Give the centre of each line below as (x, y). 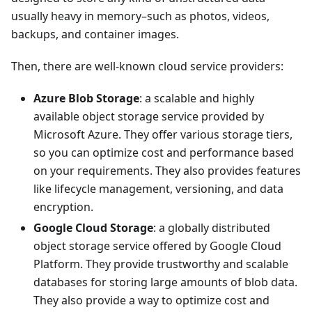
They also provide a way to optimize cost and (151, 301)
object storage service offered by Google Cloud (157, 246)
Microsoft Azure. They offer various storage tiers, (163, 135)
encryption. (63, 207)
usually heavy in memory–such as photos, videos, (140, 16)
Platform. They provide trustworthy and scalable (161, 264)
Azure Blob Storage (86, 99)
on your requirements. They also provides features (167, 171)
